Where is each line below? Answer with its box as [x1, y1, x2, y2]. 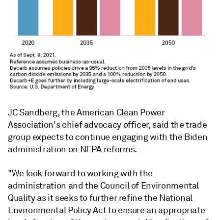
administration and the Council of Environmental [8, 180, 199, 191]
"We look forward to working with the [8, 167, 153, 179]
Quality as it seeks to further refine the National [8, 192, 193, 203]
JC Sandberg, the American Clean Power [8, 107, 165, 118]
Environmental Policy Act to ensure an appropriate [8, 204, 205, 216]
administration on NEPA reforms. [8, 143, 137, 155]
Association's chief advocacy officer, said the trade [8, 119, 207, 130]
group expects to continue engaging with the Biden [8, 131, 208, 142]
